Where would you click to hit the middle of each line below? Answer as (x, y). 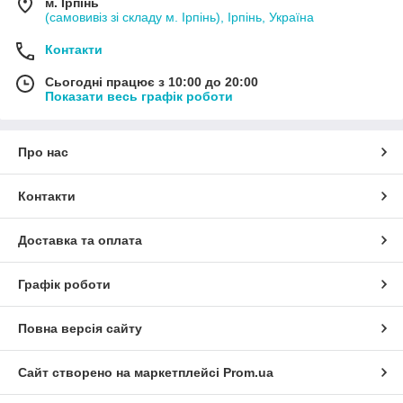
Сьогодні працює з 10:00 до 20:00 (152, 82)
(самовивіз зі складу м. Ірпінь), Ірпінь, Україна (179, 18)
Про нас (43, 152)
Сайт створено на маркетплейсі (121, 373)
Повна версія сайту (80, 329)
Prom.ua (248, 373)
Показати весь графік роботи (139, 97)
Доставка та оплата (80, 241)
